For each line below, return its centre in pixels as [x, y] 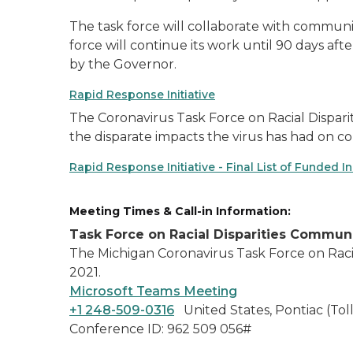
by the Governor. [123, 64]
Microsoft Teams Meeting [153, 291]
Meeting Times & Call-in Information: [180, 211]
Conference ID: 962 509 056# [160, 329]
